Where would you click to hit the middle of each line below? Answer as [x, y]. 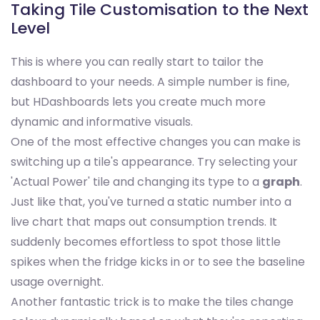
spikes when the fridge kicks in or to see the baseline [158, 262]
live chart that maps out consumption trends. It [144, 222]
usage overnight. [57, 282]
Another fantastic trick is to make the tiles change [152, 302]
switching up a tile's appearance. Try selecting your [154, 162]
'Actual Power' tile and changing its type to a [136, 182]
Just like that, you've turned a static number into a [151, 202]
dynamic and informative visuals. [102, 122]
